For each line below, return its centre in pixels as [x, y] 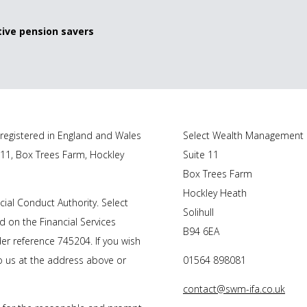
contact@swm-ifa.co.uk [234, 289]
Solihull [198, 212]
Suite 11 [201, 155]
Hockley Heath [215, 193]
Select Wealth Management [243, 136]
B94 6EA [201, 232]
